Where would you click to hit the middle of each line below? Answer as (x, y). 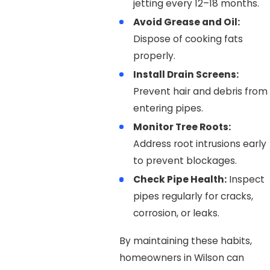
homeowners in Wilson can (181, 257)
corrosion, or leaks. (177, 213)
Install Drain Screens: (186, 75)
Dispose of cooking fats (188, 39)
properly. (155, 56)
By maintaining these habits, (185, 240)
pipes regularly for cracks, (193, 196)
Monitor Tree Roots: (182, 127)
